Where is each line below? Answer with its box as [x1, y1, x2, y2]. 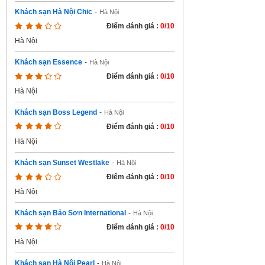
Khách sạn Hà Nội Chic [15, 8, 92, 16]
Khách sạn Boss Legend [15, 108, 97, 117]
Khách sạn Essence [15, 58, 82, 66]
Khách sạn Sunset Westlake [15, 159, 109, 167]
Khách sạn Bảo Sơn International [15, 209, 126, 217]
